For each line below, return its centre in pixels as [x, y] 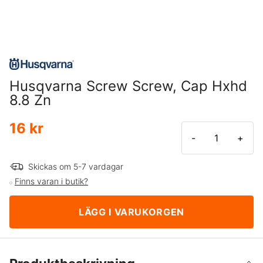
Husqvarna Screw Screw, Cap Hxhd [128, 86]
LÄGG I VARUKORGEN [131, 212]
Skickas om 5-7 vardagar [76, 167]
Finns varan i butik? [51, 181]
